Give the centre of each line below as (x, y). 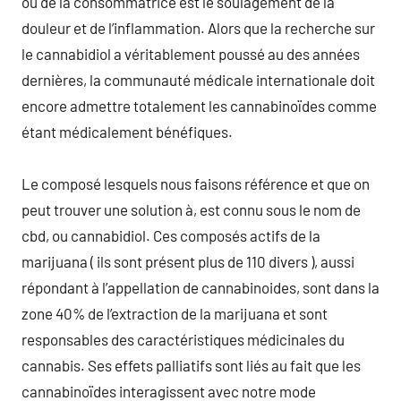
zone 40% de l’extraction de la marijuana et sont (175, 313)
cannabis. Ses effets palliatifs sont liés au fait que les (191, 365)
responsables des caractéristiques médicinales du (183, 339)
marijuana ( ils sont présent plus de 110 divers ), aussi (188, 261)
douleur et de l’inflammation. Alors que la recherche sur (198, 27)
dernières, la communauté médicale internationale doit (198, 79)
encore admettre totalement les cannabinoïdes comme (199, 105)
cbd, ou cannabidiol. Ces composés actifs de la (171, 235)
